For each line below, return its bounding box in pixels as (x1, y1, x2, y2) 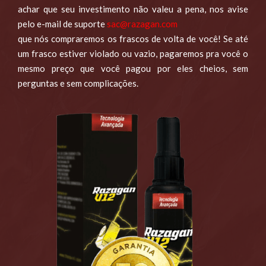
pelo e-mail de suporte (18, 18, 107, 29)
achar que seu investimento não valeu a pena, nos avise (18, 3, 248, 14)
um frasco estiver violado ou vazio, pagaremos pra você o (18, 47, 248, 59)
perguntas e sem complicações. (18, 77, 138, 88)
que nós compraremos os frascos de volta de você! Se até (18, 33, 248, 44)
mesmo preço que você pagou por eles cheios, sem (18, 62, 248, 74)
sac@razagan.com (107, 18, 178, 29)
